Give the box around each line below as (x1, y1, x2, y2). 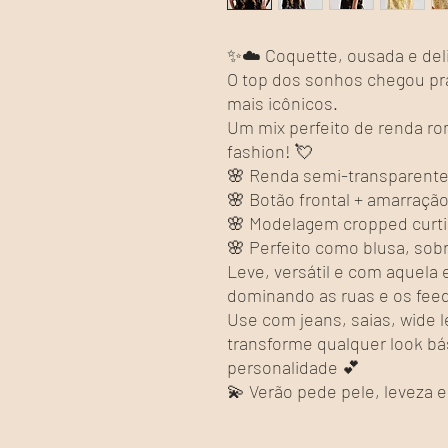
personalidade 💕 (227, 356, 360, 379)
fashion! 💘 (227, 140, 313, 163)
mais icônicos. (227, 92, 338, 115)
